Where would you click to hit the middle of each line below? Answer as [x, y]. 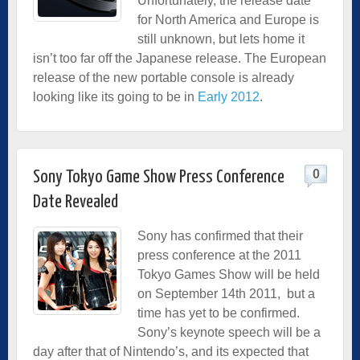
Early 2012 [229, 96]
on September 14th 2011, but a [226, 293]
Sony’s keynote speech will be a [229, 332]
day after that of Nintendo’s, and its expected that [171, 351]
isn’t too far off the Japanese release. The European [180, 58]
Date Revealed [76, 202]
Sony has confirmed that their [220, 235]
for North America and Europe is [228, 19]
